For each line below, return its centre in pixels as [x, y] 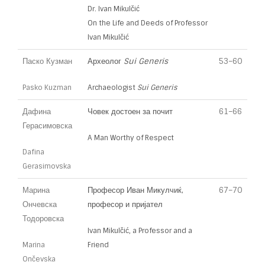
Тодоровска [43, 219]
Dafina [33, 152]
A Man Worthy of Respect [131, 138]
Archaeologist [112, 88]
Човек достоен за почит [130, 112]
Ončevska [39, 259]
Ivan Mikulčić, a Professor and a [140, 231]
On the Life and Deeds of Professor [148, 23]
